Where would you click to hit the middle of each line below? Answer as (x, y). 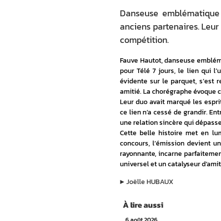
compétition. (144, 40)
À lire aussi (143, 205)
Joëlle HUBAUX (150, 182)
